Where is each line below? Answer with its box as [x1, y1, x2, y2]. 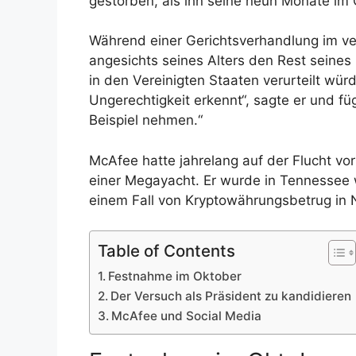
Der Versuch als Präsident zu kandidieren [110, 288, 352, 304]
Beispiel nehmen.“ [89, 112, 203, 129]
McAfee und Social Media [111, 308, 262, 324]
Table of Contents [98, 241, 235, 261]
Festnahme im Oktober [108, 269, 242, 284]
